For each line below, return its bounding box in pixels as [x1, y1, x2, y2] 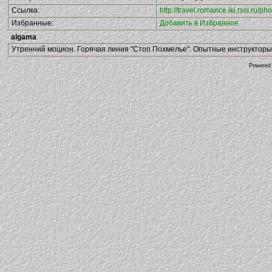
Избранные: [12, 19, 53, 27]
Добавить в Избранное [160, 19, 239, 27]
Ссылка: [12, 6, 39, 15]
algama [11, 33, 36, 41]
